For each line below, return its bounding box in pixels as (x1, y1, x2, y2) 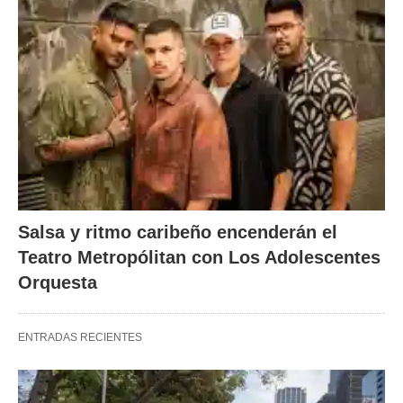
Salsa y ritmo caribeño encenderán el (18, 222, 337, 243)
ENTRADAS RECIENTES (18, 331, 142, 345)
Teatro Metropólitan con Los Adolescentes (18, 247, 381, 268)
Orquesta (18, 273, 97, 293)
